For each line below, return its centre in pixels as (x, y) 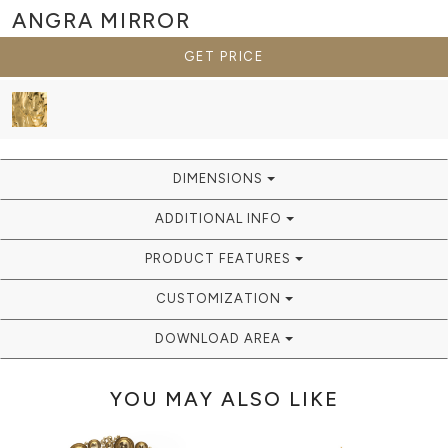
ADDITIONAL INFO (220, 218)
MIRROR (145, 21)
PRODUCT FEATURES (220, 258)
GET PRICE (242, 56)
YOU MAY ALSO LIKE (224, 398)
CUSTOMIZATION (220, 298)
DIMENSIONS (220, 178)
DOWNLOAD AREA (220, 338)
